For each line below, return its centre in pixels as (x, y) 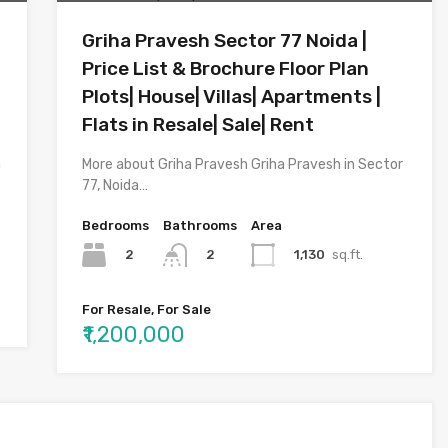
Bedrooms (115, 225)
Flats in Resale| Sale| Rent (197, 124)
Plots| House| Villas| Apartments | (231, 96)
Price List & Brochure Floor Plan (225, 68)
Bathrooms (199, 225)
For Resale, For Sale (146, 310)
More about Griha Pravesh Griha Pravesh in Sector (242, 164)
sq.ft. (347, 254)
